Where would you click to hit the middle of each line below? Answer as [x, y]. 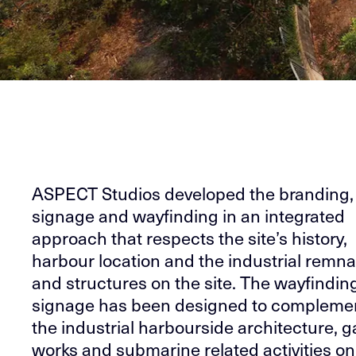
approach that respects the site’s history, [190, 238]
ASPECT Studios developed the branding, [193, 193]
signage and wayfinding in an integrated [189, 215]
